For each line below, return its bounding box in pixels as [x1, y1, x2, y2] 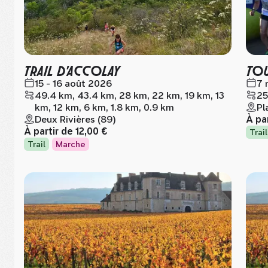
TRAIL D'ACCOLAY [24, 60, 120, 79]
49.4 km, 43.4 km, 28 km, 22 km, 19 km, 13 [35, 90, 224, 101]
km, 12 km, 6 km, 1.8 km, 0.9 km [35, 102, 174, 113]
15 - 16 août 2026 [35, 78, 112, 89]
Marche [56, 139, 86, 149]
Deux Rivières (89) [35, 114, 116, 125]
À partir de [24, 126, 75, 137]
